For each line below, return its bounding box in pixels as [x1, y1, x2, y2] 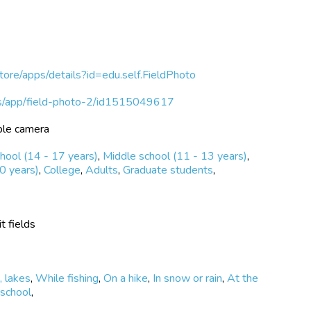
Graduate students [123, 162, 214, 178]
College [44, 162, 81, 178]
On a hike [103, 270, 149, 286]
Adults [85, 162, 119, 178]
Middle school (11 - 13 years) [103, 148, 248, 164]
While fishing [35, 270, 99, 286]
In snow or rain [153, 270, 223, 286]
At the [227, 270, 259, 286]
